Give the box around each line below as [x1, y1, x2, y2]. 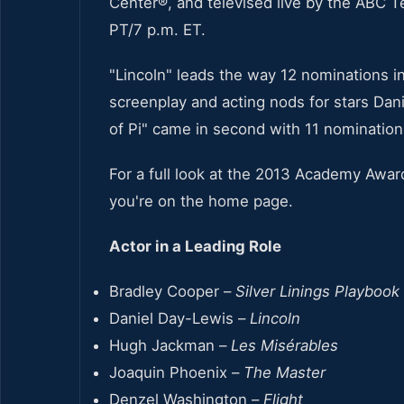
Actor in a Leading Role [109, 236, 281, 255]
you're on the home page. [109, 191, 293, 210]
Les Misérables [231, 335, 338, 354]
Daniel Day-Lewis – [109, 308, 250, 327]
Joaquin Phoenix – [109, 363, 243, 381]
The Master [243, 363, 326, 381]
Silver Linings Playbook [235, 281, 399, 300]
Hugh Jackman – [109, 335, 231, 354]
